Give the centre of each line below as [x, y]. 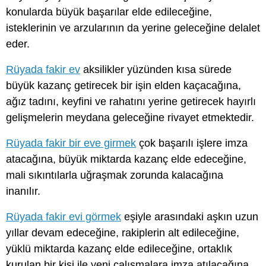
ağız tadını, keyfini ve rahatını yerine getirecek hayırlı [131, 101]
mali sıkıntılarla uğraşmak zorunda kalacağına [115, 175]
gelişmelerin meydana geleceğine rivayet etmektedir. [130, 117]
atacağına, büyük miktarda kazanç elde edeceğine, [126, 159]
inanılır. [23, 191]
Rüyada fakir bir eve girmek [71, 143]
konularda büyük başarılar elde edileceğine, [109, 12]
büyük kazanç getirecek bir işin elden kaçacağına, [123, 85]
